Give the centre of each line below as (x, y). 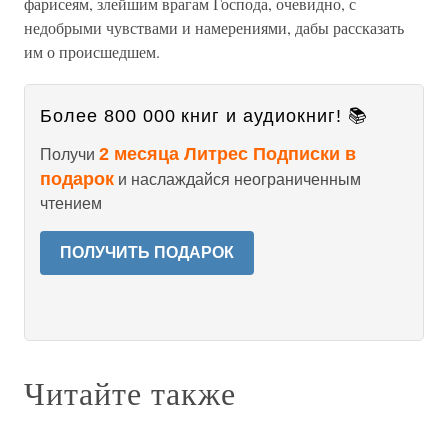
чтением (71, 203)
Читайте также (130, 392)
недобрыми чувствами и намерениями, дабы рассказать (214, 27)
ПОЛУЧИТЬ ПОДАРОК (147, 252)
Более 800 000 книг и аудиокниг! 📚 (204, 116)
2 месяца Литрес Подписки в (227, 154)
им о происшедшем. (92, 51)
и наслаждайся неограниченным (237, 179)
